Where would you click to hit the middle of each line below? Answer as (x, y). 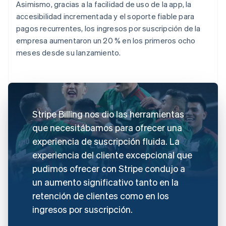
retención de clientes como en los (101, 195)
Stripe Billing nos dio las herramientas (108, 114)
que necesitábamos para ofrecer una (107, 127)
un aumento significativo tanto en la (105, 182)
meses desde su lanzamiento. (69, 52)
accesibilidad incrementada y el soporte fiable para (105, 16)
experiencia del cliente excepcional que (112, 154)
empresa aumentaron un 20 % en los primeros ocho (106, 40)
